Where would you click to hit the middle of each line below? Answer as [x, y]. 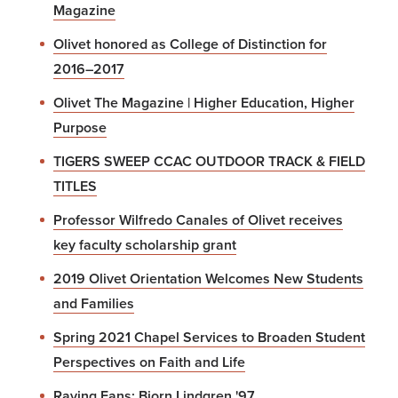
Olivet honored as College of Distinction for [190, 44]
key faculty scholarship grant [145, 245]
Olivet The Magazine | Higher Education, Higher [204, 103]
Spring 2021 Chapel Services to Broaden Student [209, 337]
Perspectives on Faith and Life [149, 362]
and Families [94, 303]
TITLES [75, 186]
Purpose [80, 127]
